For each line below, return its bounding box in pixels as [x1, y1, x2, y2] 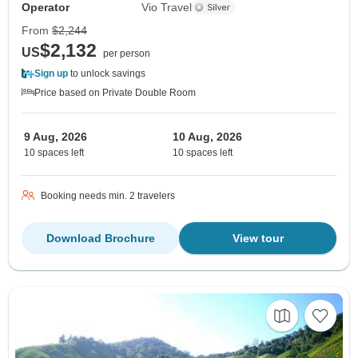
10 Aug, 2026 [173, 129, 242, 143]
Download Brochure [46, 231, 155, 245]
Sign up [34, 67, 68, 79]
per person [103, 47, 150, 59]
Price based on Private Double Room [34, 86, 196, 98]
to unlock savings [68, 67, 145, 79]
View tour [232, 231, 284, 245]
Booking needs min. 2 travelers [41, 189, 175, 201]
